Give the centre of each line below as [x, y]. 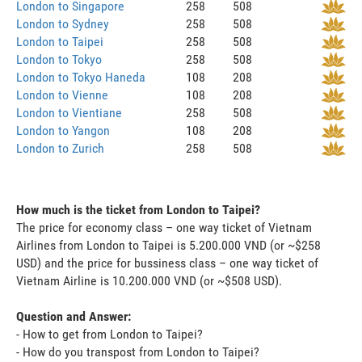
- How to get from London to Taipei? [109, 334]
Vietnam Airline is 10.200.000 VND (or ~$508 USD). [149, 280]
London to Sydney [63, 23]
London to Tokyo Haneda [81, 77]
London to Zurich [60, 148]
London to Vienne [62, 95]
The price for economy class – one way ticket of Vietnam [164, 227]
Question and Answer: [74, 316]
